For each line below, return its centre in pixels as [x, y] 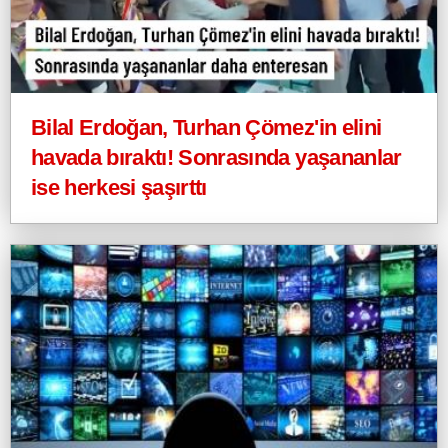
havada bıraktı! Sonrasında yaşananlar [216, 157]
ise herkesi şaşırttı [119, 187]
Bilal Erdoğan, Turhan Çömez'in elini [206, 127]
